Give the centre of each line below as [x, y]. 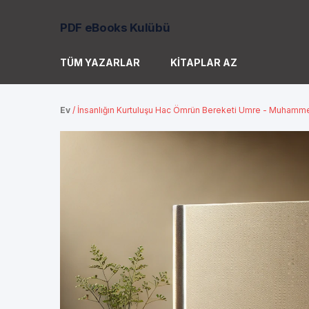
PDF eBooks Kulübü [115, 28]
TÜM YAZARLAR [100, 62]
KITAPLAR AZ [204, 62]
